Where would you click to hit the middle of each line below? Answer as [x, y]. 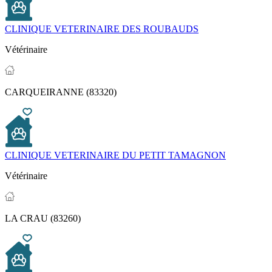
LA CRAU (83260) [43, 219]
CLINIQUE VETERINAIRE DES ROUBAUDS [102, 29]
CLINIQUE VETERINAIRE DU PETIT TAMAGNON [115, 155]
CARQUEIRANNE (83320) [61, 92]
